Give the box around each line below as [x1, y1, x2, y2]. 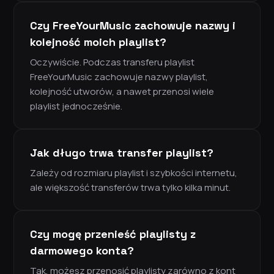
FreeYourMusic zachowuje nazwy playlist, [30, 70, 208, 84]
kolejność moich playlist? [30, 35, 166, 50]
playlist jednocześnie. [30, 100, 122, 113]
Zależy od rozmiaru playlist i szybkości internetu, [30, 166, 237, 180]
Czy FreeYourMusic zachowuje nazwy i [30, 18, 235, 33]
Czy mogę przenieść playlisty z [30, 227, 196, 242]
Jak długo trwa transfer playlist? [30, 146, 213, 160]
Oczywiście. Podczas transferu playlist [30, 56, 194, 69]
